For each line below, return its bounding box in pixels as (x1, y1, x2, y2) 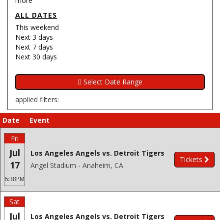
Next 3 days (15, 32, 53, 42)
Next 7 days (15, 42, 53, 52)
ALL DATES (15, 10, 57, 20)
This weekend (15, 23, 59, 32)
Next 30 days (15, 52, 57, 61)
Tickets (180, 155, 202, 164)
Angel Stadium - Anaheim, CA (30, 161, 123, 170)
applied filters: (15, 95, 59, 104)
